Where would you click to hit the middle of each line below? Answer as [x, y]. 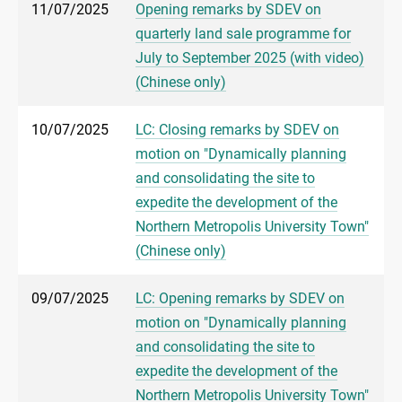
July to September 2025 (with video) [250, 58]
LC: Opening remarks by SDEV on [240, 299]
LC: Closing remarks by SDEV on [237, 130]
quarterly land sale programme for [243, 34]
